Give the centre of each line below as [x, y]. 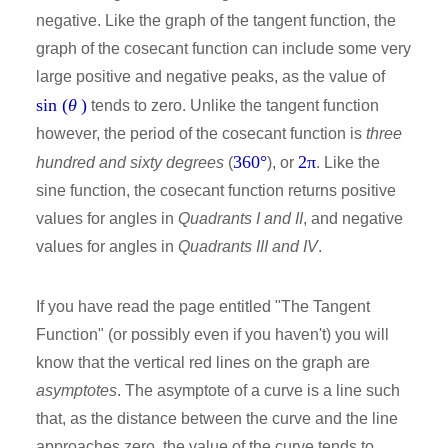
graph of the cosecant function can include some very [223, 48]
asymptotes [76, 390]
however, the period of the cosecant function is [201, 133]
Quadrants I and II [240, 218]
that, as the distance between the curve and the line [217, 418]
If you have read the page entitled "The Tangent [203, 306]
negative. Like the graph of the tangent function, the [216, 20]
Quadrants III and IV [248, 246]
